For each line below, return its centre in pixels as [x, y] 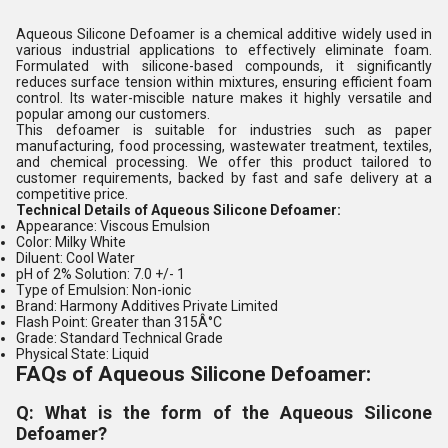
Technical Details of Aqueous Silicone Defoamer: [178, 210]
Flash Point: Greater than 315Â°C [119, 322]
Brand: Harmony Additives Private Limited [147, 306]
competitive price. [72, 194]
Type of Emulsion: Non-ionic [103, 290]
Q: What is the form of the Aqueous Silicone [224, 412]
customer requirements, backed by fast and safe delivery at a [224, 178]
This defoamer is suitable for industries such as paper [224, 130]
